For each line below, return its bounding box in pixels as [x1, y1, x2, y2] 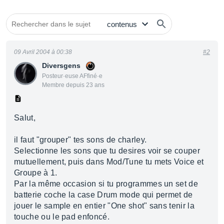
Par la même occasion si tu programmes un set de [14, 179, 198, 188]
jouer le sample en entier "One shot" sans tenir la [14, 201, 195, 210]
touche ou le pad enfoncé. [14, 212, 110, 221]
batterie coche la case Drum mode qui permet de [14, 190, 193, 199]
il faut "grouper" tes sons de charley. [14, 135, 147, 144]
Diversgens [42, 61, 80, 69]
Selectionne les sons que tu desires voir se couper [14, 146, 200, 155]
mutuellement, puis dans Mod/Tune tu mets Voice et [14, 157, 204, 166]
